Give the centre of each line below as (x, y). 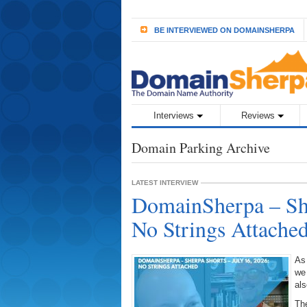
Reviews (258, 115)
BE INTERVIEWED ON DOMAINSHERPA (224, 30)
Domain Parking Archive (201, 148)
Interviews (173, 115)
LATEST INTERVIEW (165, 183)
